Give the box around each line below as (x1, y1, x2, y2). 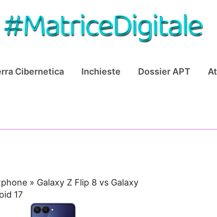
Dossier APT (138, 66, 190, 77)
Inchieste (81, 66, 121, 77)
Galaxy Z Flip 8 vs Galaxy (37, 177, 139, 188)
